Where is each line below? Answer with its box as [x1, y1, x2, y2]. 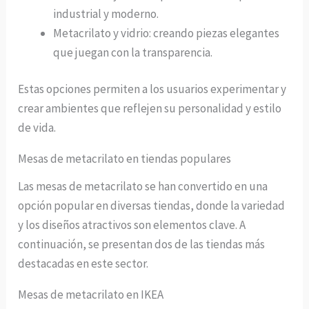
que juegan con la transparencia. [53, 44, 213, 60]
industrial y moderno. [53, 6, 159, 21]
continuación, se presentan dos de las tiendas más [18, 237, 266, 252]
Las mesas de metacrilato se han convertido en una [18, 179, 268, 195]
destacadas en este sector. [18, 256, 149, 272]
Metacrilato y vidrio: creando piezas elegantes [53, 25, 280, 41]
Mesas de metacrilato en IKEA [18, 287, 164, 303]
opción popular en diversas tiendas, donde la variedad [18, 198, 286, 214]
